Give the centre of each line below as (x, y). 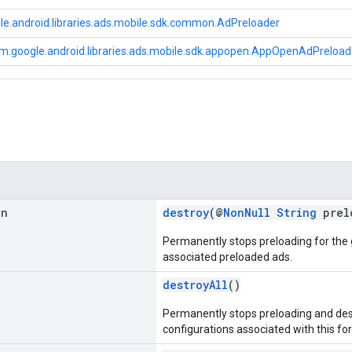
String (297, 212)
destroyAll (195, 284)
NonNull (247, 212)
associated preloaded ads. (227, 257)
